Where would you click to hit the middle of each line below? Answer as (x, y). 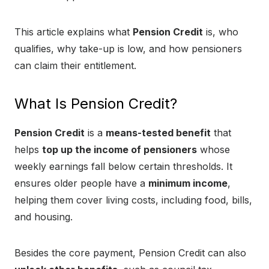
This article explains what (74, 32)
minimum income (188, 183)
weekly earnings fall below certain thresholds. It (123, 167)
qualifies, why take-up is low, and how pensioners (128, 49)
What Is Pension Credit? (96, 104)
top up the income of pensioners (119, 150)
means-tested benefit (158, 133)
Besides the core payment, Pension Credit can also (130, 253)
